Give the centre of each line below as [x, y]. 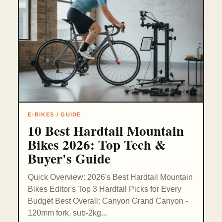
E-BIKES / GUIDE [55, 115]
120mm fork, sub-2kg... [67, 213]
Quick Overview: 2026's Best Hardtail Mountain [110, 177]
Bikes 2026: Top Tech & [97, 145]
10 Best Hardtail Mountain [106, 131]
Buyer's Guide [69, 159]
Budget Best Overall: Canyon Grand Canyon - [108, 201]
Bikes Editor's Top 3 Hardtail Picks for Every [105, 189]
